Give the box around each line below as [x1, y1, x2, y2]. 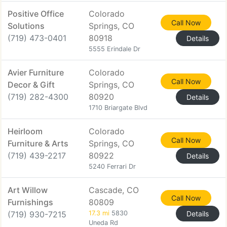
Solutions [8, 21, 45, 31]
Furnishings [8, 197, 53, 207]
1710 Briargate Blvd [89, 104, 147, 111]
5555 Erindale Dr [89, 45, 140, 53]
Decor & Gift [8, 80, 55, 90]
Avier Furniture [8, 67, 64, 78]
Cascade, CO [89, 185, 139, 195]
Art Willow [8, 185, 48, 195]
